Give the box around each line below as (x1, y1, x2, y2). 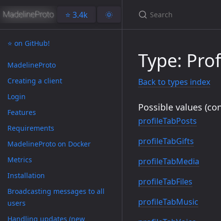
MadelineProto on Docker (7, 139, 91, 148)
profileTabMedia (138, 155, 199, 167)
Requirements (7, 123, 54, 133)
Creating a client (7, 76, 62, 85)
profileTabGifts (138, 135, 194, 147)
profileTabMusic (138, 196, 198, 207)
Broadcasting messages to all (7, 186, 105, 196)
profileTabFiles (138, 176, 192, 187)
